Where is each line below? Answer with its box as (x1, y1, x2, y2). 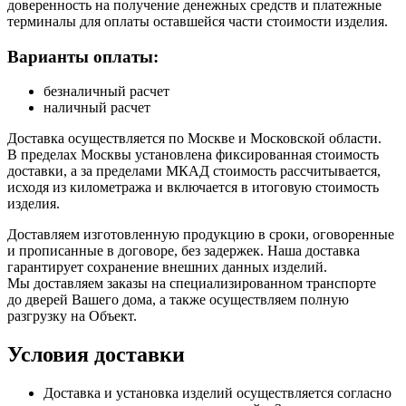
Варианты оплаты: (7, 46, 159, 66)
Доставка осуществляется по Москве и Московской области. (7, 130, 382, 147)
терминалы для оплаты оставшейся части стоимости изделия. (7, 13, 388, 29)
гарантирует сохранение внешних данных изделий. (7, 259, 327, 275)
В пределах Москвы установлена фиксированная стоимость (7, 147, 379, 163)
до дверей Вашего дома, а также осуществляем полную (7, 292, 349, 308)
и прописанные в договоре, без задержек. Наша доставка (7, 243, 360, 259)
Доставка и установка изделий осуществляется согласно (43, 385, 391, 401)
